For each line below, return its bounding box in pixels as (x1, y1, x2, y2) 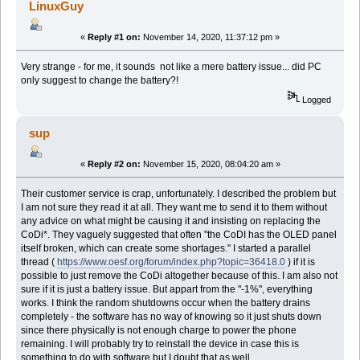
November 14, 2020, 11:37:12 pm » (141, 32, 280, 43)
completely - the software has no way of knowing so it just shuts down (21, 311, 322, 323)
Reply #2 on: (87, 159, 141, 170)
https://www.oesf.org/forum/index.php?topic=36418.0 (57, 256, 286, 268)
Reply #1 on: (88, 32, 141, 43)
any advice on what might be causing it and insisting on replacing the (21, 215, 321, 227)
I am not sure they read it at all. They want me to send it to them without (21, 202, 328, 214)
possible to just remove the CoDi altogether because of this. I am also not (21, 270, 338, 282)
